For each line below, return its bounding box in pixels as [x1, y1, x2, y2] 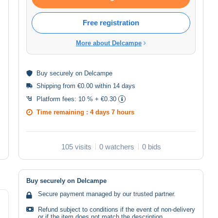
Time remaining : [36, 108, 90, 116]
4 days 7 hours [90, 108, 134, 116]
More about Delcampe [76, 39, 142, 47]
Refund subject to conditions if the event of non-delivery [38, 205, 195, 213]
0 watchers [99, 142, 134, 151]
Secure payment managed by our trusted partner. [38, 190, 176, 198]
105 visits [61, 142, 91, 151]
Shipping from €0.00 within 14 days [36, 82, 135, 90]
